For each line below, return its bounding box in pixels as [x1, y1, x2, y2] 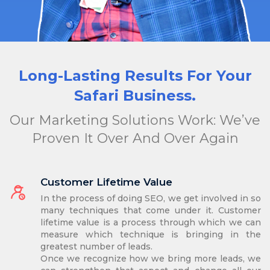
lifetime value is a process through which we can [40, 217, 261, 228]
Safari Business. [74, 87, 196, 105]
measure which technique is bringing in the [40, 229, 261, 240]
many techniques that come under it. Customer [40, 205, 261, 216]
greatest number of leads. [40, 241, 152, 253]
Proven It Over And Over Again [31, 130, 239, 147]
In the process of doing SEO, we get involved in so [40, 193, 261, 204]
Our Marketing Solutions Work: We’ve [10, 112, 260, 129]
